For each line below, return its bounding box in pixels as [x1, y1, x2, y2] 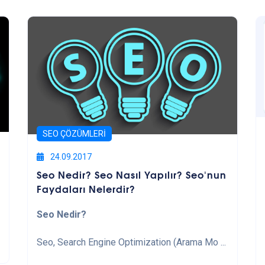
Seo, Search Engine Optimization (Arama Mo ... [36, 237, 226, 248]
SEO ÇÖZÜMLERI [42, 129, 106, 139]
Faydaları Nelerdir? [36, 181, 135, 196]
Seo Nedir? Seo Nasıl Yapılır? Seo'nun [36, 167, 227, 182]
